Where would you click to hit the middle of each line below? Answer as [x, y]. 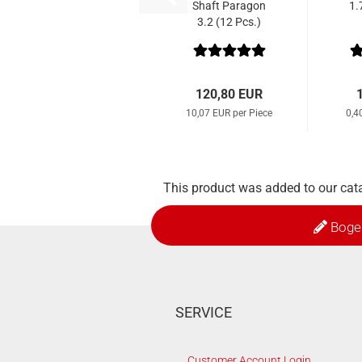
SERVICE [204, 312]
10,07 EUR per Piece [229, 113]
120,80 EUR [229, 94]
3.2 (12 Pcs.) [229, 22]
